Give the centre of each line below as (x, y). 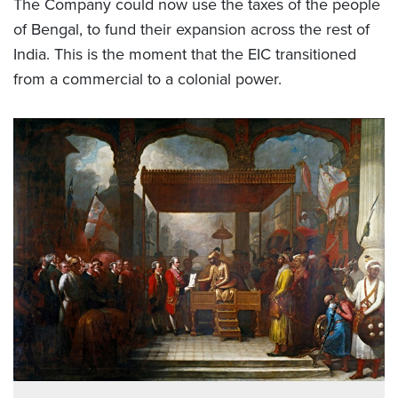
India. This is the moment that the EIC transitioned (185, 55)
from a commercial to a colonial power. (147, 80)
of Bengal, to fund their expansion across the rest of (191, 30)
